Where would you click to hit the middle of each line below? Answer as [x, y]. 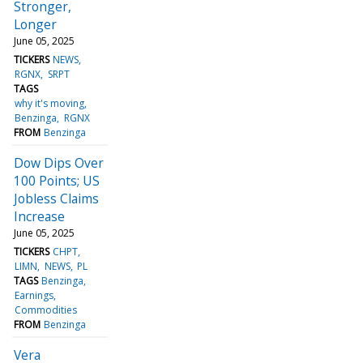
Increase [39, 216]
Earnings [34, 295]
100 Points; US [57, 180]
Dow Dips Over [59, 162]
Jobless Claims [56, 198]
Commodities [46, 310]
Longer [35, 24]
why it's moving [50, 103]
